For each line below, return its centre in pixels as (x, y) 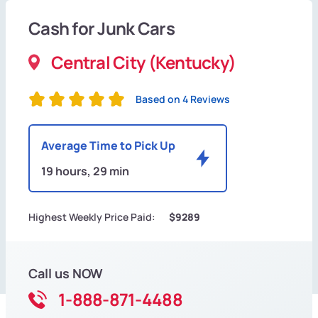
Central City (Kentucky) (144, 62)
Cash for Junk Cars (102, 28)
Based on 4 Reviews (183, 99)
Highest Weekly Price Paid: (92, 217)
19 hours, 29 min (85, 171)
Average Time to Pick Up (108, 146)
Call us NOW (66, 274)
